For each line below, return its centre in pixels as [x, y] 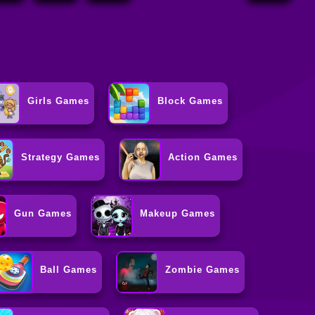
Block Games [191, 101]
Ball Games [69, 270]
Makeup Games [178, 214]
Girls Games [59, 101]
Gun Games [43, 214]
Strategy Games [61, 157]
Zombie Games [203, 270]
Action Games [203, 157]
